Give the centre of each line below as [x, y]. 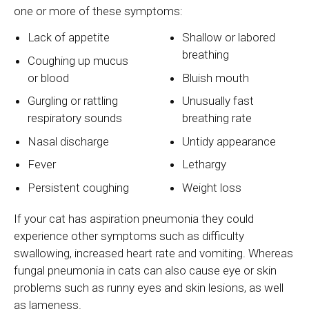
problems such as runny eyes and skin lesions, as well [149, 288]
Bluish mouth [216, 78]
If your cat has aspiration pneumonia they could [134, 219]
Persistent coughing [79, 187]
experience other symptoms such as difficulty [129, 236]
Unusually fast [218, 101]
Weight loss [212, 187]
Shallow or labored [229, 38]
